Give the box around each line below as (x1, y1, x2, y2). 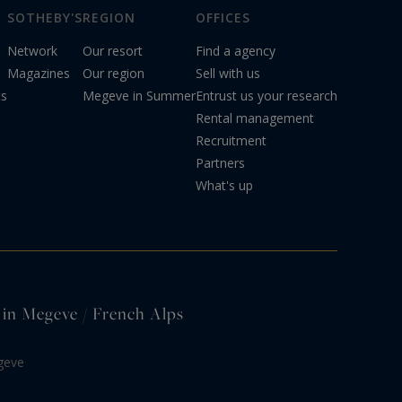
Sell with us (196, 65, 260, 83)
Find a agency (196, 42, 275, 60)
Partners (196, 154, 245, 172)
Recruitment (196, 132, 267, 150)
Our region (83, 65, 144, 83)
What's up (196, 177, 253, 195)
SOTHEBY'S (7, 9, 83, 27)
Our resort (83, 42, 143, 60)
